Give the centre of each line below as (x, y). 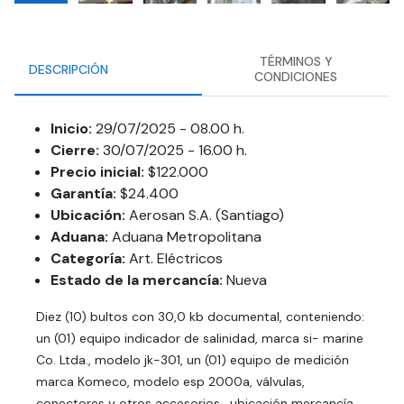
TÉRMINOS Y (296, 61)
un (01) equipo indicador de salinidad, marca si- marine (200, 338)
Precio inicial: (97, 172)
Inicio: (71, 129)
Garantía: (83, 193)
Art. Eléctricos (176, 258)
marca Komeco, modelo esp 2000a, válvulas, (170, 381)
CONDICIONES (296, 77)
